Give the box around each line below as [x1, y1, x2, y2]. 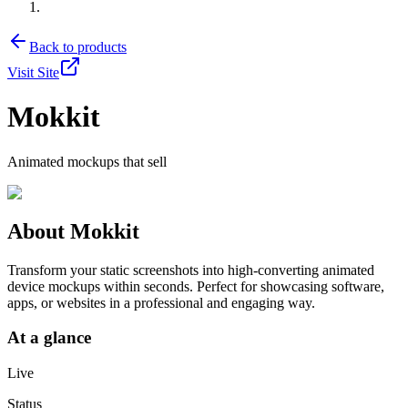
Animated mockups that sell [7, 153, 167, 169]
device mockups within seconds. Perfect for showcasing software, [7, 278, 384, 294]
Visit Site [7, 64, 59, 80]
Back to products [29, 38, 127, 55]
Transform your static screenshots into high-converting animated [7, 261, 374, 278]
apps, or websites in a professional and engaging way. [7, 294, 315, 311]
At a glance [7, 328, 91, 348]
